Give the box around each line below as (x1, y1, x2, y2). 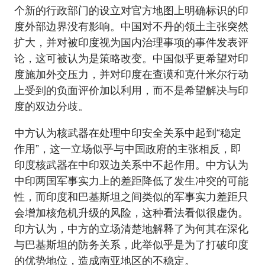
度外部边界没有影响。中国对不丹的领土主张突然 (14, 20, 248, 33)
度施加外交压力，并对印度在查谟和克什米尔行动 (14, 67, 248, 81)
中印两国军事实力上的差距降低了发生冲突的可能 (14, 174, 248, 188)
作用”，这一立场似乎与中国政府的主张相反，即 (14, 142, 241, 156)
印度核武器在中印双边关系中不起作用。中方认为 (14, 158, 248, 172)
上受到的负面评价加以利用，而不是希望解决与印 (14, 83, 248, 97)
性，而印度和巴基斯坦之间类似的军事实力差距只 (14, 190, 248, 203)
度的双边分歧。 (14, 99, 89, 113)
